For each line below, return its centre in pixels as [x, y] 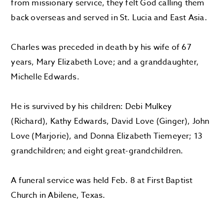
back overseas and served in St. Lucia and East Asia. [109, 18]
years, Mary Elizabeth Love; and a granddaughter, [105, 62]
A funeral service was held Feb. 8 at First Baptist [102, 181]
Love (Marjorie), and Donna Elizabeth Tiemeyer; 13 [107, 136]
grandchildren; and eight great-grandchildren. [98, 151]
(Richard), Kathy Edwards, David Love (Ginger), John [110, 121]
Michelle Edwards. [46, 77]
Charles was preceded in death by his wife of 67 [101, 47]
